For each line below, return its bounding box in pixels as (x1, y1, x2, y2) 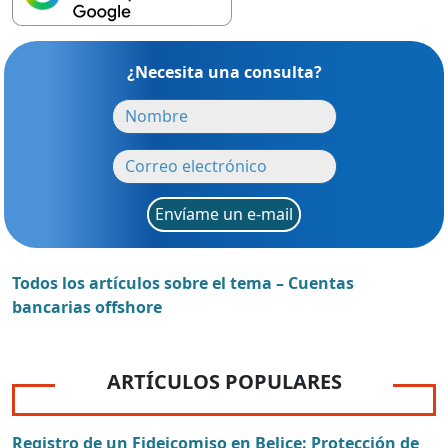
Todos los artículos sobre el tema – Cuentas (12, 271, 354, 294)
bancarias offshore (12, 295, 162, 318)
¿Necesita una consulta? (126, 60, 322, 83)
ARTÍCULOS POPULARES (106, 367, 342, 395)
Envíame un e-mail (155, 203, 293, 226)
